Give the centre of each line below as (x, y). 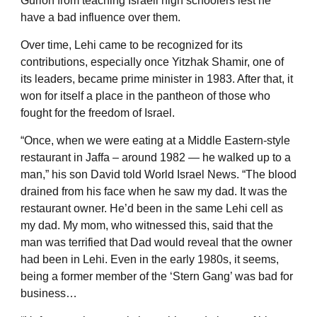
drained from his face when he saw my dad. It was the (154, 191)
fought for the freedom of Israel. (98, 113)
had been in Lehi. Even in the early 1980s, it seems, (150, 259)
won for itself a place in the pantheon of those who (145, 96)
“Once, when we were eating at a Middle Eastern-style (155, 140)
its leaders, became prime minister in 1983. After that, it (157, 79)
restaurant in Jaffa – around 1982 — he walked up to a (156, 157)
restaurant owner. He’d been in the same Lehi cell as (152, 208)
